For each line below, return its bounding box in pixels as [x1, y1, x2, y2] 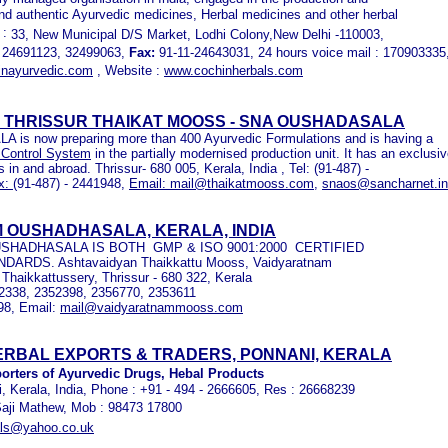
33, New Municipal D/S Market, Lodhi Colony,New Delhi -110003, [11, 27, 388, 42]
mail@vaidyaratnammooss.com [60, 300, 243, 315]
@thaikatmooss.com [194, 176, 314, 191]
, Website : [93, 63, 164, 78]
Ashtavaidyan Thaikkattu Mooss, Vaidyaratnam [58, 255, 336, 270]
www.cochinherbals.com [164, 63, 303, 78]
